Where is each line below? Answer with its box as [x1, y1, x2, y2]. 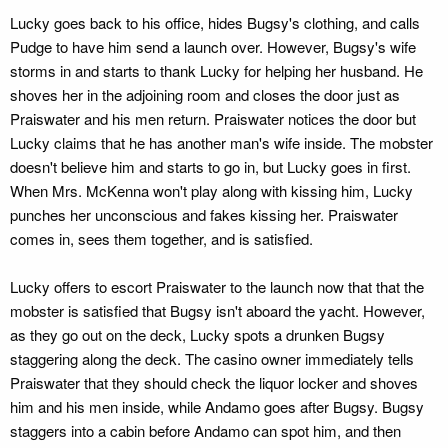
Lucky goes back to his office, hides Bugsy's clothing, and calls [10, 12, 420, 33]
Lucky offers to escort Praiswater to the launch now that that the [10, 276, 424, 297]
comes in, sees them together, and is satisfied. [10, 228, 313, 249]
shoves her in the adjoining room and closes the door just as [10, 84, 400, 105]
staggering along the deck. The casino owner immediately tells [10, 348, 414, 369]
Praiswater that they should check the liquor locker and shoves [10, 372, 418, 393]
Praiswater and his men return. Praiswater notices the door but [10, 108, 416, 129]
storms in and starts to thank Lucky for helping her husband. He [10, 60, 423, 81]
